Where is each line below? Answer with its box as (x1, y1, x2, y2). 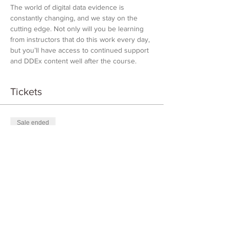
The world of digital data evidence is (10, 3, 126, 11)
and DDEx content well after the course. (10, 57, 136, 65)
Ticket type (10, 135, 45, 143)
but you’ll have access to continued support (10, 46, 151, 54)
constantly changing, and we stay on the (10, 14, 140, 22)
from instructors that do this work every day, (10, 35, 152, 43)
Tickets (10, 86, 42, 97)
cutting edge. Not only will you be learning (10, 25, 146, 33)
